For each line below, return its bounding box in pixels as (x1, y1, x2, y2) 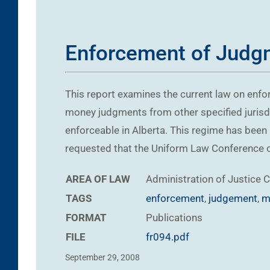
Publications (146, 211, 202, 224)
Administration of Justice (146, 172, 261, 185)
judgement (209, 192, 257, 204)
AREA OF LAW (66, 172, 130, 185)
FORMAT (66, 211, 107, 224)
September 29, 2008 (65, 252, 140, 262)
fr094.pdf (146, 230, 189, 243)
